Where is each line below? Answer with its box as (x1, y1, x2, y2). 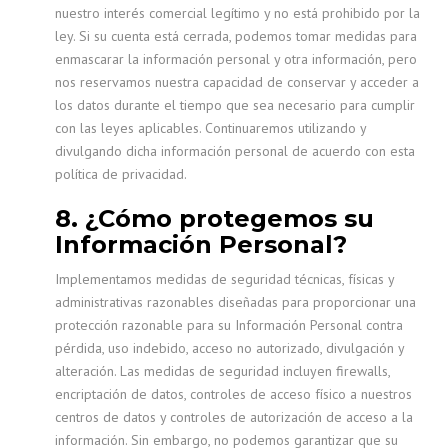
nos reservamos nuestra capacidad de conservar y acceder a (55, 73, 419, 91)
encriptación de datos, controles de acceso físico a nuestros (55, 385, 412, 403)
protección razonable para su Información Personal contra (55, 316, 403, 334)
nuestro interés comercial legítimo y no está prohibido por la (55, 4, 420, 22)
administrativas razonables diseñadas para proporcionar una (55, 293, 416, 311)
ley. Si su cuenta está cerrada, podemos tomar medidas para (55, 27, 417, 45)
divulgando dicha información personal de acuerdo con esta (55, 142, 415, 160)
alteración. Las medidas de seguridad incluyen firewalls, (55, 362, 390, 380)
